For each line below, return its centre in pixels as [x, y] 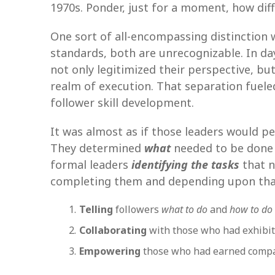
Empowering [111, 251]
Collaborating [114, 230]
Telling [96, 209]
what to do [184, 209]
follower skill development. [122, 103]
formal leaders [91, 165]
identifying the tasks [185, 165]
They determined [97, 148]
